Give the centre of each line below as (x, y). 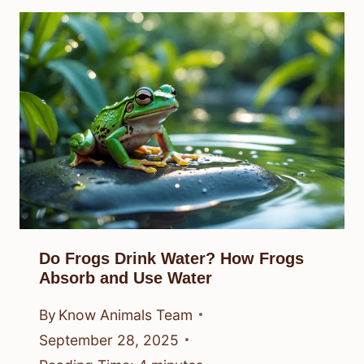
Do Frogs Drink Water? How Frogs (171, 258)
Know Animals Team (126, 314)
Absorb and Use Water (126, 277)
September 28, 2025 (109, 340)
